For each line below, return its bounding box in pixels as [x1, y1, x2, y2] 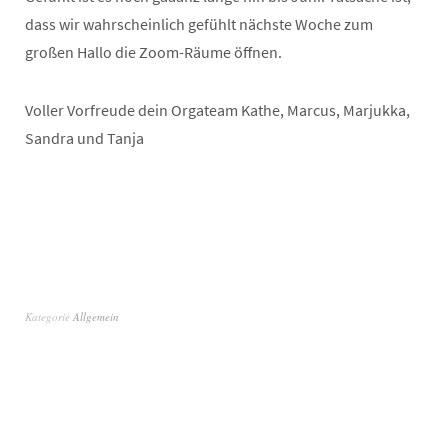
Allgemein [73, 309, 119, 325]
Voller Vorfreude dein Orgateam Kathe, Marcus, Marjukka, [25, 100, 410, 121]
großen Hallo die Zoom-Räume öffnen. [25, 42, 282, 63]
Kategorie [25, 309, 73, 325]
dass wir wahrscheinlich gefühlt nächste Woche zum [25, 14, 373, 35]
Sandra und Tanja [25, 128, 144, 149]
